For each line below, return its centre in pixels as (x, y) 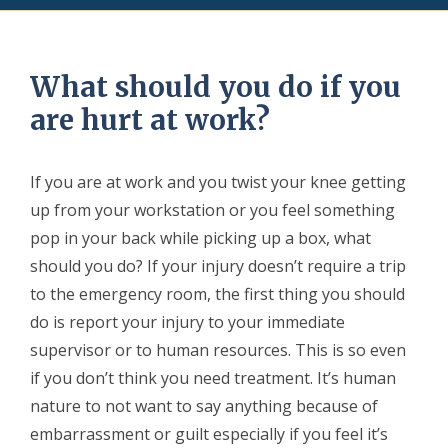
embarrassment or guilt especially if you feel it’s (209, 433)
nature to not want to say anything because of (204, 405)
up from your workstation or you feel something (212, 209)
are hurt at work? (150, 120)
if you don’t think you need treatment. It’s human (213, 377)
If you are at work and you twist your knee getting (218, 181)
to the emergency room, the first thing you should (217, 293)
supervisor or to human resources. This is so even (218, 349)
